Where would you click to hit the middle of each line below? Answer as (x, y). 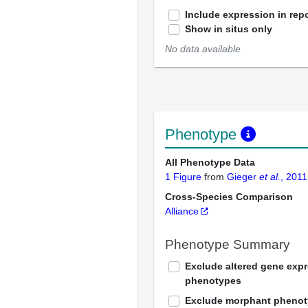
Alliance (182, 211)
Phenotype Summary (228, 244)
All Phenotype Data (210, 162)
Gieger (243, 177)
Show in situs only (229, 29)
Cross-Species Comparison (229, 197)
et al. (270, 177)
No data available (203, 49)
